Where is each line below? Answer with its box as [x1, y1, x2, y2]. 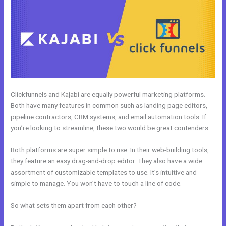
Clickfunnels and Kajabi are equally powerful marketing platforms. [11, 90, 206, 99]
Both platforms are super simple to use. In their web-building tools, [11, 145, 209, 154]
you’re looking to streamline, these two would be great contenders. [11, 124, 210, 132]
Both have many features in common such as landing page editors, [11, 101, 208, 110]
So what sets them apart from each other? [11, 201, 137, 209]
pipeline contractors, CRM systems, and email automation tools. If [11, 112, 207, 121]
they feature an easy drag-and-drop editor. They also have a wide [11, 156, 203, 165]
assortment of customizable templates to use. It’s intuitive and [11, 167, 197, 176]
